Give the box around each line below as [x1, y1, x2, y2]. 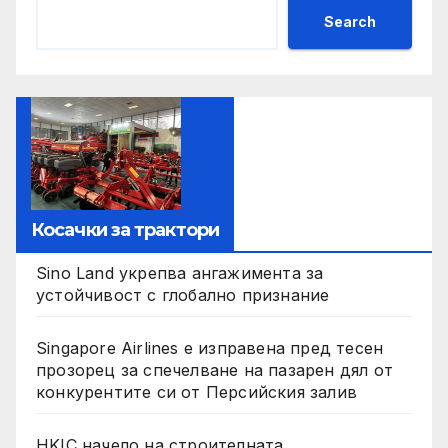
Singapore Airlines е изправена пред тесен [36, 337, 384, 358]
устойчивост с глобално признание [36, 284, 330, 305]
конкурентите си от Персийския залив [36, 381, 357, 402]
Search [324, 12, 376, 30]
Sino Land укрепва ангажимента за [36, 262, 324, 283]
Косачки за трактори [31, 218, 219, 241]
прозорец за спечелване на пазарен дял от [36, 359, 393, 380]
